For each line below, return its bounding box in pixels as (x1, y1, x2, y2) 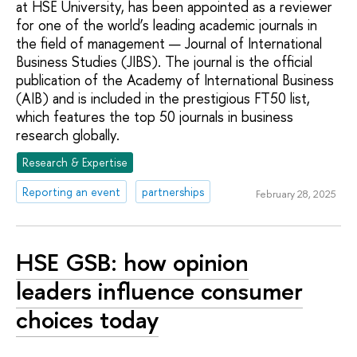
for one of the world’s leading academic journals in (16, 15, 317, 36)
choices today (16, 303, 159, 337)
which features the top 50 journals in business (16, 107, 293, 127)
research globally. (16, 125, 120, 146)
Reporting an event (22, 183, 121, 199)
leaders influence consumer (16, 274, 303, 308)
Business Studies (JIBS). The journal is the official (16, 52, 312, 73)
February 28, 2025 (255, 186, 336, 202)
